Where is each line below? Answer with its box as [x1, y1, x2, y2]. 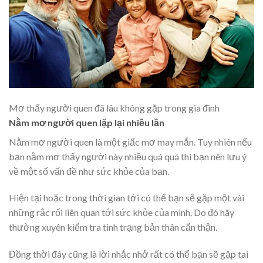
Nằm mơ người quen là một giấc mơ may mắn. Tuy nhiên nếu [9, 136, 252, 147]
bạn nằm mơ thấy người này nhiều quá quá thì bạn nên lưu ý [9, 150, 247, 162]
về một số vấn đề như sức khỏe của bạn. [9, 165, 169, 177]
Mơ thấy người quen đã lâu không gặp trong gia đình [9, 102, 220, 113]
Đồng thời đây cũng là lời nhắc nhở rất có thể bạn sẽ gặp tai [9, 248, 248, 260]
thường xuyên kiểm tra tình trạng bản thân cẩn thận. [9, 221, 217, 233]
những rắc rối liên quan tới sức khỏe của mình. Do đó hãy [9, 207, 234, 218]
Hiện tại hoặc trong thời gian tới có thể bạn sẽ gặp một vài [9, 192, 244, 204]
